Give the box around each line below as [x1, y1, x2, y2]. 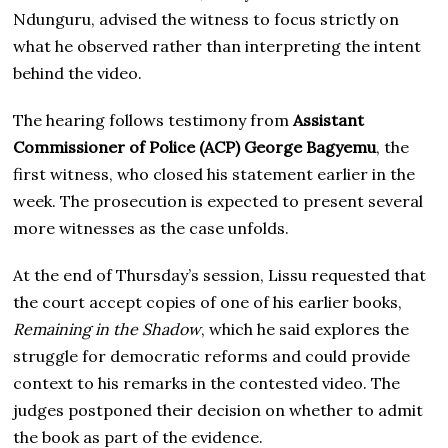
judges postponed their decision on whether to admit [13, 399, 424, 420]
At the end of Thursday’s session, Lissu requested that [13, 264, 427, 285]
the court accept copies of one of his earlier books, [13, 291, 403, 312]
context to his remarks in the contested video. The [13, 372, 401, 393]
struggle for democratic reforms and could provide [13, 345, 411, 366]
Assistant [293, 109, 365, 130]
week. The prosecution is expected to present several [13, 190, 424, 211]
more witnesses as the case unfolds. [13, 217, 290, 238]
